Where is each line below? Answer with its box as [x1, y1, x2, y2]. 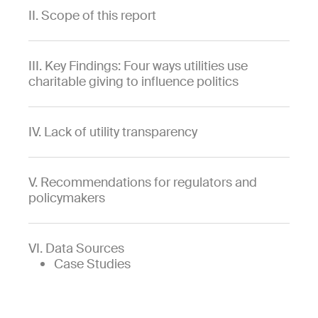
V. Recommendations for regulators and [28, 174, 257, 192]
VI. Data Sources [28, 240, 124, 258]
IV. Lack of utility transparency [28, 124, 197, 141]
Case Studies [54, 256, 131, 273]
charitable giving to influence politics [28, 73, 238, 91]
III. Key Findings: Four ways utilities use [28, 57, 248, 75]
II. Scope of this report [28, 7, 156, 25]
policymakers [28, 190, 105, 207]
